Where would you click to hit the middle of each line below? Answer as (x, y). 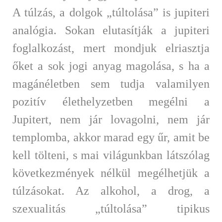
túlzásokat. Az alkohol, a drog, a (111, 191)
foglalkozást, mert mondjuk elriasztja (111, 48)
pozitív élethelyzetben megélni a (111, 101)
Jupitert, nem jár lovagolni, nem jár (111, 119)
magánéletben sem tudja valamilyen (111, 83)
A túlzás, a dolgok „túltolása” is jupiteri (111, 12)
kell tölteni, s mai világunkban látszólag (111, 155)
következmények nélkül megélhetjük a (111, 173)
